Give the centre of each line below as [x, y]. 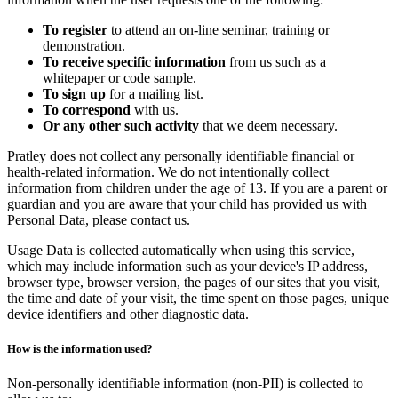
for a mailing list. [155, 94]
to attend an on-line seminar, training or [219, 30]
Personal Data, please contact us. [99, 220]
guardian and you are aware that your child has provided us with [187, 204]
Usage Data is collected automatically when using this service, [181, 251]
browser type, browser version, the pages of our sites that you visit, [194, 283]
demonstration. [84, 46]
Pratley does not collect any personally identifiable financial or [181, 156]
